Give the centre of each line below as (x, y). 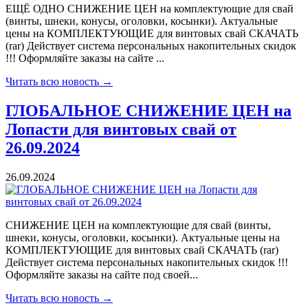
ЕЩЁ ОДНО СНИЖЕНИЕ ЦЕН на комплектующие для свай (150, 9)
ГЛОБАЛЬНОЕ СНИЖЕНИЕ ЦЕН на (148, 111)
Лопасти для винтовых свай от (121, 130)
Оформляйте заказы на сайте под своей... (102, 274)
